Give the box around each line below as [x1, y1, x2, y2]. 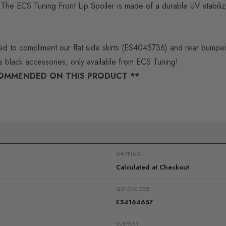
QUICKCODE [116, 185, 150, 193]
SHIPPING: [116, 150, 144, 158]
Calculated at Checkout [116, 162, 189, 173]
